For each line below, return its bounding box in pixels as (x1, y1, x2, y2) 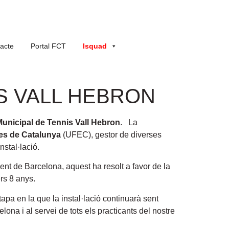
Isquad (83, 42, 107, 50)
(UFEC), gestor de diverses (61, 130, 162, 139)
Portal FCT (31, 42, 66, 50)
